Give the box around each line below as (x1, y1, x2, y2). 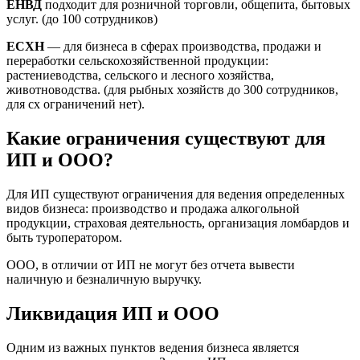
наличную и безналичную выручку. (6, 272, 202, 287)
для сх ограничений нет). (6, 97, 145, 112)
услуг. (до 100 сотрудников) (6, 12, 157, 27)
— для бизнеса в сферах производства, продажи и (44, 39, 321, 54)
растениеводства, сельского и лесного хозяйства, (6, 68, 274, 83)
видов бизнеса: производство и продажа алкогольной (6, 202, 300, 216)
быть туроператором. (6, 231, 125, 245)
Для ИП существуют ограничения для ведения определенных (6, 187, 345, 202)
